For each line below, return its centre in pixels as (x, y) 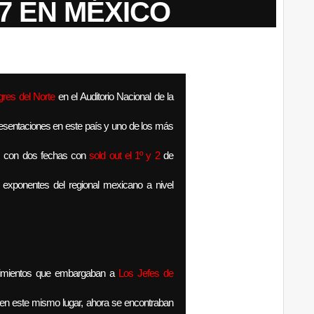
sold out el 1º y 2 (124, 155)
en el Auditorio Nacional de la (114, 96)
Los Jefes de (146, 273)
